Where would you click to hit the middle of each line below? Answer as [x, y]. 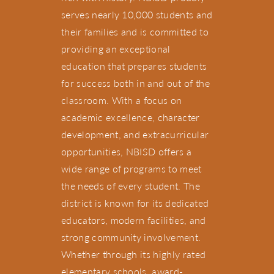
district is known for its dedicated [135, 202]
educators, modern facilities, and [134, 220]
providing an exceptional [116, 48]
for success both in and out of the [135, 83]
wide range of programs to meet [131, 168]
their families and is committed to [135, 31]
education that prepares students [134, 65]
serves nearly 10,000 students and [137, 14]
